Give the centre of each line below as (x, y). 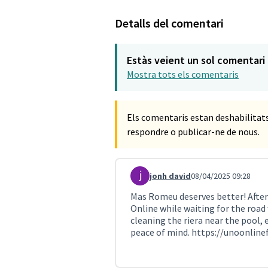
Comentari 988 (160, 181)
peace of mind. (161, 232)
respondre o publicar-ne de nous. (193, 132)
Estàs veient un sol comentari (196, 60)
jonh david (170, 176)
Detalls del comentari (169, 23)
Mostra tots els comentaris (183, 74)
